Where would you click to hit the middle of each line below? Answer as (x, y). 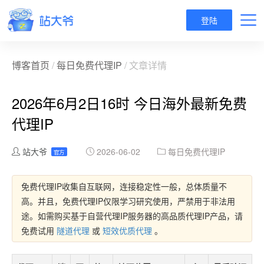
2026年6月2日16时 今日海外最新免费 (129, 103)
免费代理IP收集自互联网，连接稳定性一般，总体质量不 (124, 186)
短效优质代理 (127, 230)
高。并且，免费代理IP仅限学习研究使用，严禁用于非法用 (128, 201)
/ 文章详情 (144, 65)
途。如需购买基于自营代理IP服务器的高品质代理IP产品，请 (132, 216)
